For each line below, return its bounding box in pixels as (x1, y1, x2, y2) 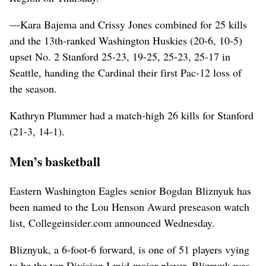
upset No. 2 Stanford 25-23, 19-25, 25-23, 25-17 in (9, 49, 230, 64)
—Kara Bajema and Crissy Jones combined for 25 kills (9, 17, 247, 31)
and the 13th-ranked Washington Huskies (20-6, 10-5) (9, 33, 242, 47)
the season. (9, 81, 57, 96)
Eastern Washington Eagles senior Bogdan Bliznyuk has (9, 183, 251, 198)
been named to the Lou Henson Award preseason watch (9, 199, 249, 214)
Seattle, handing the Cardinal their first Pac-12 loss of (9, 65, 242, 80)
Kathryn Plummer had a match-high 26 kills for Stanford (9, 107, 254, 122)
